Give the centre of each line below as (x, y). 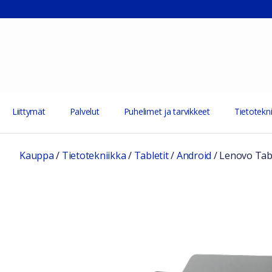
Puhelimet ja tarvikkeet (167, 111)
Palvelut (84, 111)
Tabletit (151, 155)
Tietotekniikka (94, 155)
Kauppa (37, 155)
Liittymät (29, 111)
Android (194, 155)
